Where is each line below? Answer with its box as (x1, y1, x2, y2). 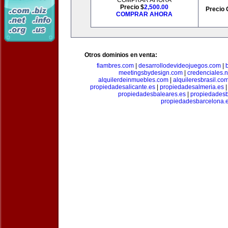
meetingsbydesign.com (118, 69, 183, 76)
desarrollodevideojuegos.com (138, 62, 221, 69)
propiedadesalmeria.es (159, 83, 224, 91)
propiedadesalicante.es (90, 83, 155, 91)
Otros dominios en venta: (84, 51, 157, 59)
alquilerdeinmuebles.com (98, 76, 168, 83)
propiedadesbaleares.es (118, 91, 186, 98)
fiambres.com (96, 62, 134, 69)
